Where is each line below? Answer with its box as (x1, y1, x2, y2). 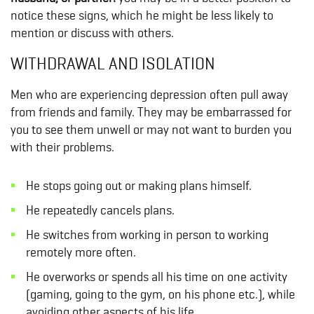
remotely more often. (25, 245, 136, 260)
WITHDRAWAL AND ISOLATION (11, 53, 215, 74)
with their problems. (11, 139, 114, 155)
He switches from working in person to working (25, 227, 268, 243)
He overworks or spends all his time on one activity (25, 269, 287, 285)
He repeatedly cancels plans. (25, 203, 177, 218)
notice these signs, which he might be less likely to (11, 8, 273, 23)
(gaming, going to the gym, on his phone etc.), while (25, 287, 295, 302)
